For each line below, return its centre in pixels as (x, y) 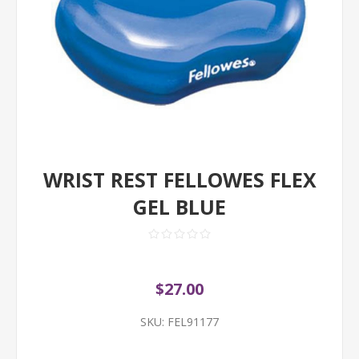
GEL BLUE (179, 207)
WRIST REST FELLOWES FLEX (179, 179)
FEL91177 (193, 322)
